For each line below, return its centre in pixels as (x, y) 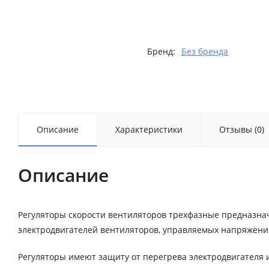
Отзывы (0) (242, 129)
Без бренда (204, 51)
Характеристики (149, 129)
